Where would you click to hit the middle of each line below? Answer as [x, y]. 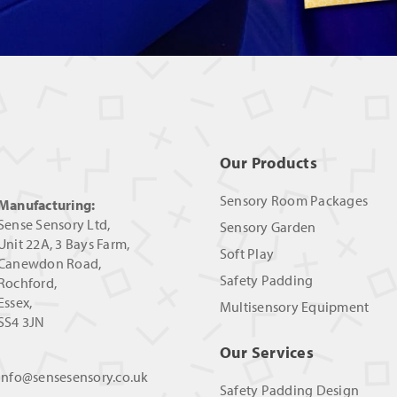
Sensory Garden [268, 227]
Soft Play [247, 254]
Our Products [268, 163]
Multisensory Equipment [294, 307]
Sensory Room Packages [293, 201]
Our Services [266, 353]
